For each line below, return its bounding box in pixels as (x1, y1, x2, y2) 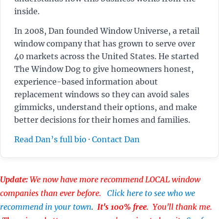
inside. (14, 6, 40, 16)
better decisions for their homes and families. (14, 114, 190, 125)
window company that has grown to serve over (14, 38, 195, 48)
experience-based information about (14, 76, 158, 87)
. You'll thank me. (147, 201, 212, 212)
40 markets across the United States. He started (14, 51, 199, 61)
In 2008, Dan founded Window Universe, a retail (14, 25, 199, 36)
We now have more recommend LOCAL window (28, 174, 200, 184)
